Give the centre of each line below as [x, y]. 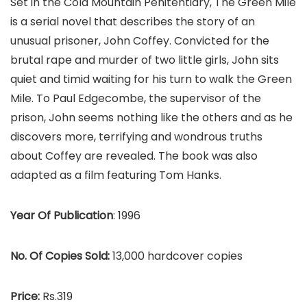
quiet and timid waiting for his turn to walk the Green [151, 79]
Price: [26, 296]
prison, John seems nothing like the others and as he [151, 118]
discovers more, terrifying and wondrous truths [136, 137]
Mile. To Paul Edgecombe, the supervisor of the [136, 98]
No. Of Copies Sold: [61, 256]
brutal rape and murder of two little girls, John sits [145, 60]
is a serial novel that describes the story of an [133, 22]
